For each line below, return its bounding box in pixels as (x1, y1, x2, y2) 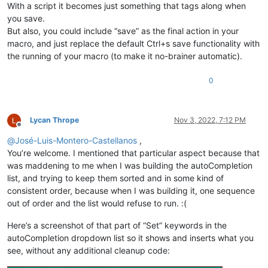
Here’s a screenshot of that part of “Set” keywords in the (7, 220, 227, 231)
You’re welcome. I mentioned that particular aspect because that (7, 148, 260, 159)
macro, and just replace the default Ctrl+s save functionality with (7, 38, 260, 49)
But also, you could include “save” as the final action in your (7, 26, 239, 36)
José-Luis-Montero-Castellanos (15, 135, 137, 146)
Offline (19, 124, 41, 133)
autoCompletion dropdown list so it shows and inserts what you (7, 233, 254, 243)
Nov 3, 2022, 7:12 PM (174, 115, 246, 125)
